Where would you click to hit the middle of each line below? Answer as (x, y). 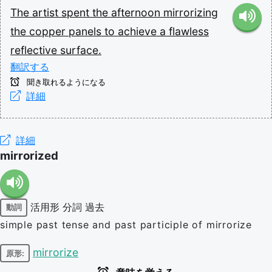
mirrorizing (191, 12)
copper (49, 31)
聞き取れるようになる (65, 82)
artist (47, 12)
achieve (139, 31)
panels (87, 31)
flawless (189, 31)
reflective (35, 50)
